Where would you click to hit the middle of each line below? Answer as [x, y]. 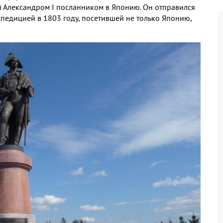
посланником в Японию [98, 7]
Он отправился [169, 7]
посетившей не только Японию [136, 18]
